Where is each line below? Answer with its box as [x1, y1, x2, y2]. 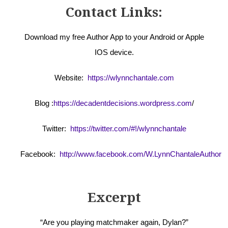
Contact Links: [66, 3, 162, 21]
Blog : [34, 99, 53, 108]
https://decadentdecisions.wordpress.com [53, 99, 192, 108]
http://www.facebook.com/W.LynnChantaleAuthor [60, 150, 221, 159]
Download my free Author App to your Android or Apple [24, 33, 204, 42]
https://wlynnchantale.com [87, 73, 174, 82]
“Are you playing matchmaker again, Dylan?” [40, 218, 188, 227]
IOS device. [94, 48, 134, 57]
